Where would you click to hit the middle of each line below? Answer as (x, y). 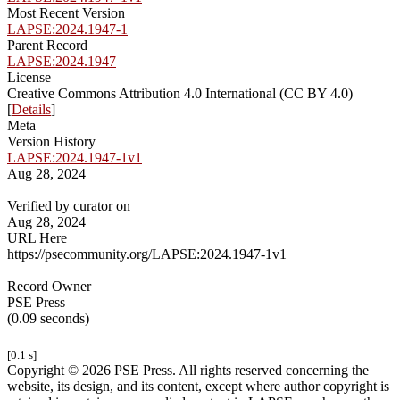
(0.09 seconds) (48, 319)
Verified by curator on (69, 206)
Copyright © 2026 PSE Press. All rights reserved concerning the (188, 371)
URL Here (37, 238)
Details (31, 110)
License (29, 78)
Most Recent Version (66, 13)
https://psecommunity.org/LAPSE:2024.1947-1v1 (147, 254)
